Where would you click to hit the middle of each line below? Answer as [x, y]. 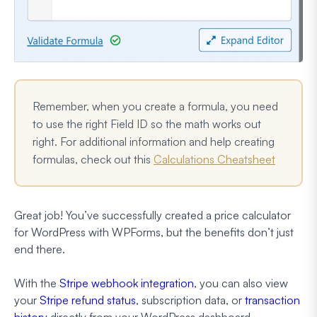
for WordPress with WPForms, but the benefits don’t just [154, 232]
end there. [40, 249]
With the [37, 283]
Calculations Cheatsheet [214, 159]
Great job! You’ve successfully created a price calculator [152, 215]
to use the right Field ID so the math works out [147, 123]
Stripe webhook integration [127, 283]
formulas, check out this [93, 159]
